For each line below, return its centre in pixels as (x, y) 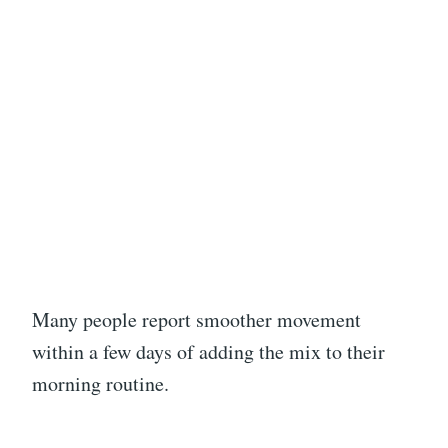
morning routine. (100, 384)
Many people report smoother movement (196, 320)
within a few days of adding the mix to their (208, 352)
